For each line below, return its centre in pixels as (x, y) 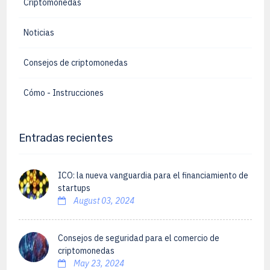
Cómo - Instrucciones (63, 93)
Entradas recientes (65, 138)
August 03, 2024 (103, 201)
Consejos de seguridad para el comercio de (138, 238)
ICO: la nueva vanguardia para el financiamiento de (153, 175)
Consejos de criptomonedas (75, 63)
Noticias (39, 33)
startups (74, 188)
